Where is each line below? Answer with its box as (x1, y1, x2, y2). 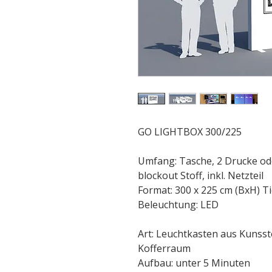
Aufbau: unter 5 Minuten (138, 256, 250, 270)
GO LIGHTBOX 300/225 (138, 125, 242, 138)
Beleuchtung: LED (138, 198, 219, 211)
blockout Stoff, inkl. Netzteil (138, 169, 263, 182)
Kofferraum (138, 242, 191, 255)
